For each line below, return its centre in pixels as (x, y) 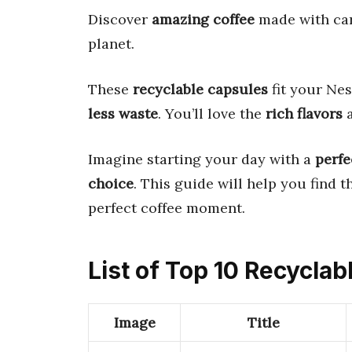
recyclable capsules (200, 89)
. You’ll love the (212, 113)
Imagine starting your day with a (202, 159)
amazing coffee (203, 19)
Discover (120, 19)
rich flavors (304, 113)
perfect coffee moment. (167, 207)
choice (111, 183)
